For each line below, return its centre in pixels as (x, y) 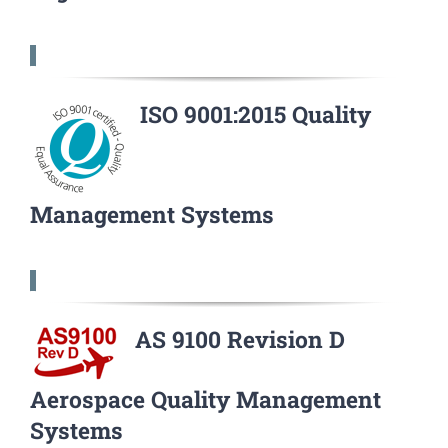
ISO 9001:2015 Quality (255, 114)
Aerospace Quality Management (205, 399)
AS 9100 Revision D (240, 339)
